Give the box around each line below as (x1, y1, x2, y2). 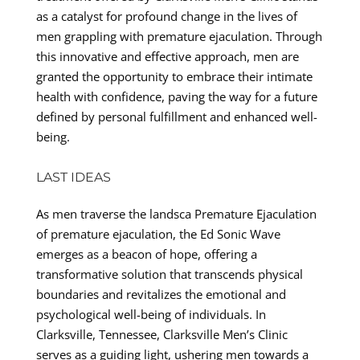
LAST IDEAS (35, 169, 111, 185)
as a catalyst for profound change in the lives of (35, 7, 297, 24)
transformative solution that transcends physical (35, 265, 303, 282)
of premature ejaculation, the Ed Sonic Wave (35, 225, 280, 242)
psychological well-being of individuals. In (35, 305, 266, 322)
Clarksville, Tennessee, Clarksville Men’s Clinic (35, 325, 288, 342)
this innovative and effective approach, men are (35, 47, 299, 64)
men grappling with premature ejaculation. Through (35, 27, 322, 44)
